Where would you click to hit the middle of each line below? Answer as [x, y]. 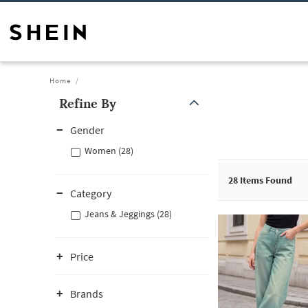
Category [91, 193]
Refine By [88, 103]
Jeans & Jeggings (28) [128, 214]
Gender [87, 130]
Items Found [265, 180]
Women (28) [109, 151]
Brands [87, 294]
